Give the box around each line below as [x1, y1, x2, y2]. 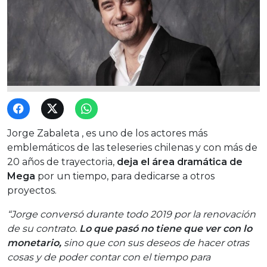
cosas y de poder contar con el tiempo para [7, 251, 210, 263]
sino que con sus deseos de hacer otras [61, 237, 249, 249]
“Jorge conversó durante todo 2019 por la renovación [7, 208, 256, 220]
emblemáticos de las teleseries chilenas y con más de [7, 141, 257, 153]
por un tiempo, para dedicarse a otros [35, 170, 215, 182]
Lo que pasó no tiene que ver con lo [79, 222, 252, 234]
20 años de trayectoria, [7, 156, 117, 167]
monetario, [7, 237, 61, 249]
